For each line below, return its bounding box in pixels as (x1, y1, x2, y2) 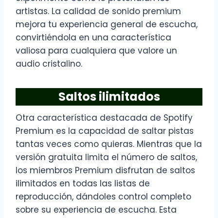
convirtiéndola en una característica (16, 32, 171, 44)
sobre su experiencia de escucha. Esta (16, 204, 177, 216)
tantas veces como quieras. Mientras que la (16, 138, 202, 150)
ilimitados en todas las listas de (16, 178, 150, 190)
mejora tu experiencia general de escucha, (16, 18, 198, 31)
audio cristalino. (16, 58, 82, 70)
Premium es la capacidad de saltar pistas (16, 125, 194, 137)
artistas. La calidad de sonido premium (16, 5, 181, 18)
